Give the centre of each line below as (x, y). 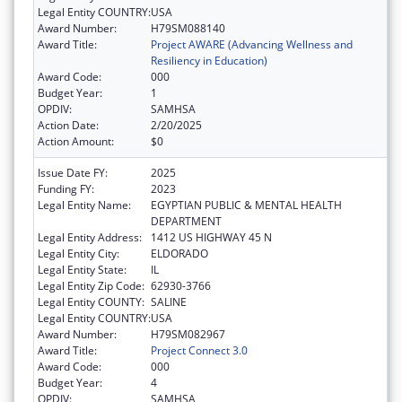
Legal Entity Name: (84, 205)
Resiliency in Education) (209, 61)
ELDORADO (179, 254)
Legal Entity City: (79, 254)
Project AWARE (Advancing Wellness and (252, 45)
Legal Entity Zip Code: (91, 286)
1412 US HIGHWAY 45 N (211, 238)
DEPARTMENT (186, 222)
